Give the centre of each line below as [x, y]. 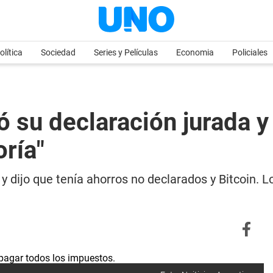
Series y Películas [126, 52]
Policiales [250, 52]
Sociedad [58, 52]
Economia [195, 52]
